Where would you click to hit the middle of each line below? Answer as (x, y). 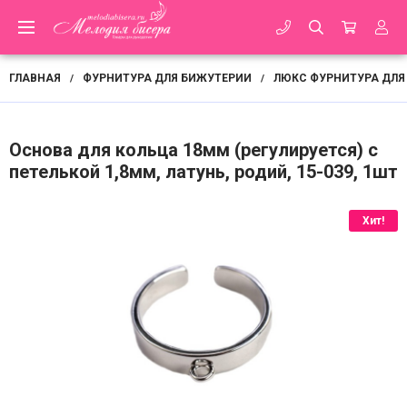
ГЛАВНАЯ (35, 78)
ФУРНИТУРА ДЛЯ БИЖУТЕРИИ (167, 78)
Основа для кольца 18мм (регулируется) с (194, 150)
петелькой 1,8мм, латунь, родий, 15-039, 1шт (203, 172)
